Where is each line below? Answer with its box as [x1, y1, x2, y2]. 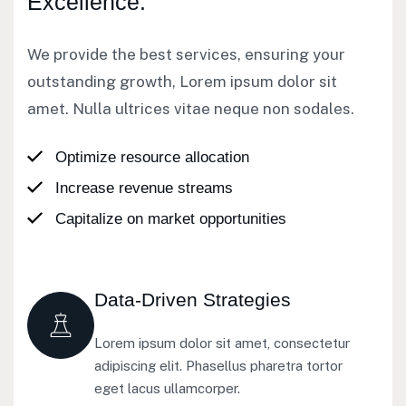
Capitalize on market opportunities [55, 209, 286, 227]
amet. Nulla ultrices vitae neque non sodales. [27, 99, 354, 118]
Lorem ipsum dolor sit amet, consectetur [94, 334, 350, 351]
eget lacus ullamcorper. [94, 380, 240, 396]
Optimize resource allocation [55, 148, 249, 166]
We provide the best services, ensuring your [27, 44, 345, 63]
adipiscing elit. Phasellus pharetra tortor [94, 357, 343, 373]
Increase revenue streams [55, 179, 233, 197]
